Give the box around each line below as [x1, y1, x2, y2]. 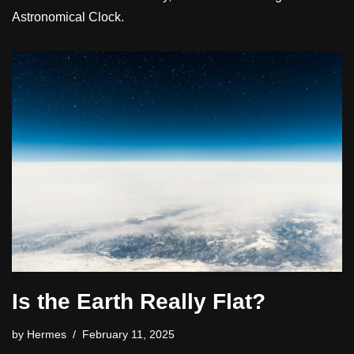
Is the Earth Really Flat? [12, 289, 265, 314]
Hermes [27, 328, 66, 341]
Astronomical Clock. [12, 10, 124, 24]
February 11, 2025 [82, 328, 175, 341]
